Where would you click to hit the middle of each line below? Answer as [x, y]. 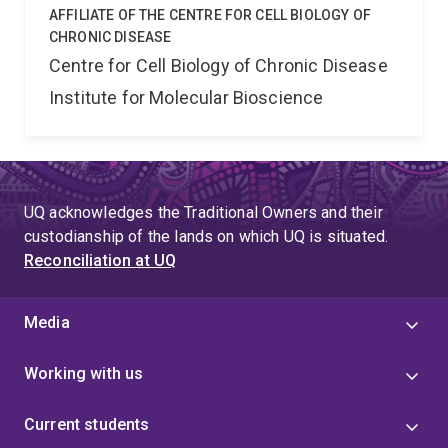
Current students [87, 424]
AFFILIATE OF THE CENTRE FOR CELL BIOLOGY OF [210, 15]
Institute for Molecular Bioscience [186, 97]
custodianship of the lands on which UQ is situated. [206, 236]
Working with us [84, 373]
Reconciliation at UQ [100, 260]
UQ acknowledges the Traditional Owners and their [203, 212]
